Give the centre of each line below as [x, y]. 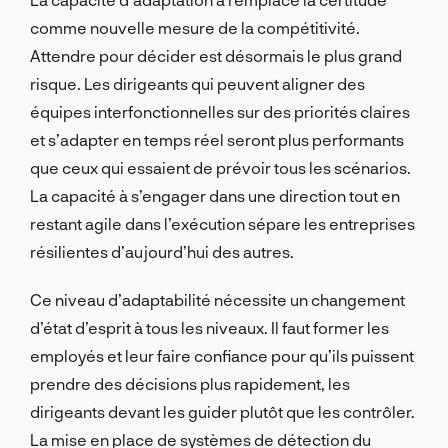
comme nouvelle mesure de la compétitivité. [195, 27]
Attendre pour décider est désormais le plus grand [216, 55]
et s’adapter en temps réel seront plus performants [217, 139]
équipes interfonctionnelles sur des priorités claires [220, 111]
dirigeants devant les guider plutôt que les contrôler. [222, 411]
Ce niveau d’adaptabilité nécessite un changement [217, 299]
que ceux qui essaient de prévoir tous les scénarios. [220, 167]
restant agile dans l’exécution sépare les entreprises [222, 223]
